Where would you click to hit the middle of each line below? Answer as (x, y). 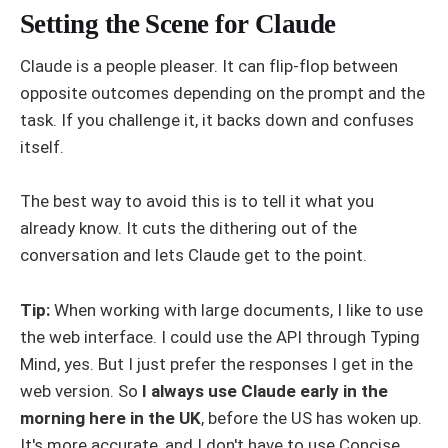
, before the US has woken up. (311, 417)
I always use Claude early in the (265, 390)
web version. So (81, 390)
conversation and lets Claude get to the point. (193, 255)
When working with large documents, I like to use (236, 309)
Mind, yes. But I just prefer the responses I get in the (216, 363)
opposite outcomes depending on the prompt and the (222, 93)
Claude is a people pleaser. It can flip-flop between (209, 66)
